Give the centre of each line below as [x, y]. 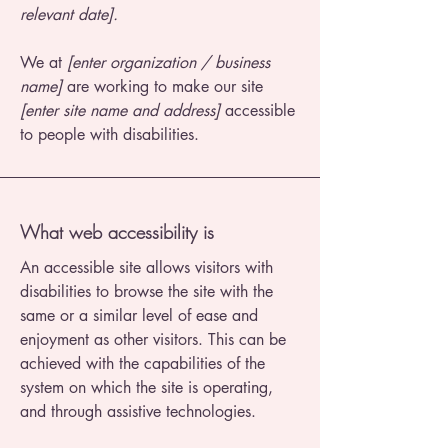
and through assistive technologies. [138, 412]
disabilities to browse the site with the [146, 292]
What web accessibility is [117, 232]
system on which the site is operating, [146, 388]
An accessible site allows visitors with [146, 268]
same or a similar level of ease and [139, 316]
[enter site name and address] [120, 111]
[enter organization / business [168, 63]
